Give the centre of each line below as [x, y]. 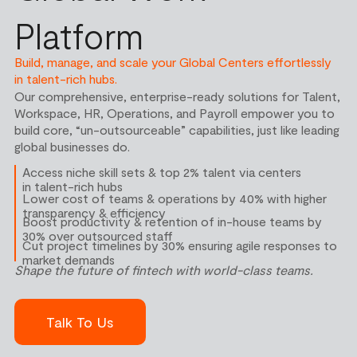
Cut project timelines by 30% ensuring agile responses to [180, 245]
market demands [69, 259]
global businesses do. [72, 146]
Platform [78, 36]
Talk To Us [80, 322]
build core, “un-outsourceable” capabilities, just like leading [177, 129]
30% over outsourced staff [98, 236]
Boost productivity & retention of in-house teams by [173, 222]
